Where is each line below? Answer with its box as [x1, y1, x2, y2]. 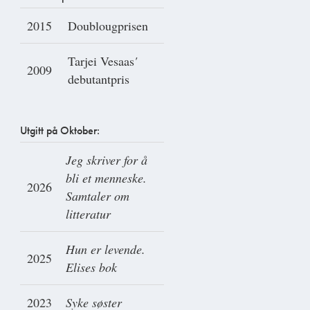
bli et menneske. [66, 169, 147, 186]
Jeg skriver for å [66, 151, 147, 168]
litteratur [66, 205, 111, 222]
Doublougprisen [68, 17, 148, 34]
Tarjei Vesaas [68, 52, 134, 69]
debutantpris [68, 70, 129, 87]
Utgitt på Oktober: [20, 122, 100, 138]
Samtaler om [66, 187, 129, 204]
